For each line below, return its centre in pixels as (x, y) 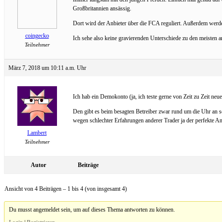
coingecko (37, 35)
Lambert (37, 133)
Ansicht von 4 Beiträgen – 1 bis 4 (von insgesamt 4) (66, 189)
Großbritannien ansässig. (102, 8)
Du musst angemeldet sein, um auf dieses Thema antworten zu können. (92, 209)
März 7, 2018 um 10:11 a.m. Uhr (47, 68)
